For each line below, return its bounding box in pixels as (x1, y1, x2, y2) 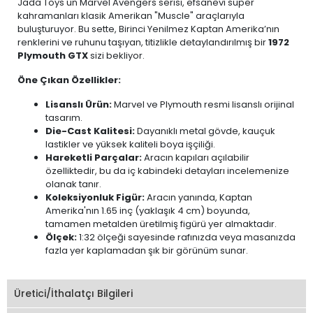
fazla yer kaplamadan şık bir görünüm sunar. (45, 244, 248, 257)
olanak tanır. (45, 177, 101, 191)
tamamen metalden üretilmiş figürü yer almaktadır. (45, 217, 277, 231)
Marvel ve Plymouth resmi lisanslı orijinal (112, 98, 294, 111)
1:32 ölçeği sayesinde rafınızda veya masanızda (77, 231, 296, 244)
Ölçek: (45, 231, 77, 244)
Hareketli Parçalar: (45, 151, 142, 164)
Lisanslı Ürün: (45, 98, 112, 111)
